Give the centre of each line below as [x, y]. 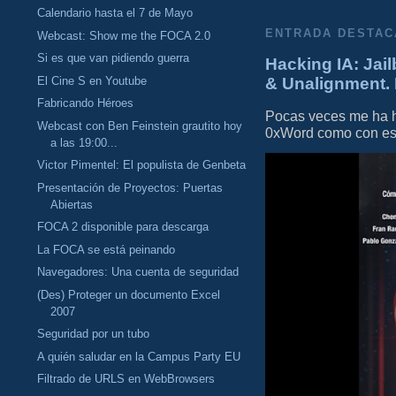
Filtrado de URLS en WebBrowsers [126, 379]
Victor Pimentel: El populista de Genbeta [142, 165]
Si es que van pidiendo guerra [114, 58]
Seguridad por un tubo [94, 334]
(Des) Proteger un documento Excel [129, 294]
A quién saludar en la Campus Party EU [139, 356]
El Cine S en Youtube [92, 80]
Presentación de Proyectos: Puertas [130, 187]
